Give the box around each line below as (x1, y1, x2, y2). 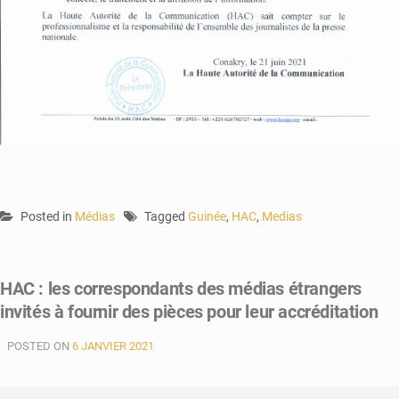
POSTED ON (7, 338, 72, 353)
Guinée (188, 208, 226, 224)
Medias (262, 208, 302, 224)
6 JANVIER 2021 (72, 338, 154, 353)
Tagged (144, 208, 188, 224)
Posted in (20, 208, 75, 224)
